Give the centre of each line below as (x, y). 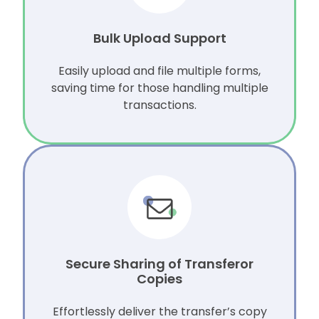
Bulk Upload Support (159, 38)
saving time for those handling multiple (159, 88)
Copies (159, 279)
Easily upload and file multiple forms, (159, 71)
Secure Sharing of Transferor (159, 264)
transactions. (159, 105)
